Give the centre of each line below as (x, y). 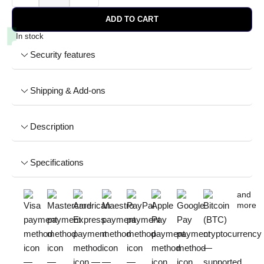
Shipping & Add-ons (67, 90)
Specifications (57, 162)
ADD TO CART (132, 19)
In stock (30, 36)
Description (52, 126)
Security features (62, 55)
